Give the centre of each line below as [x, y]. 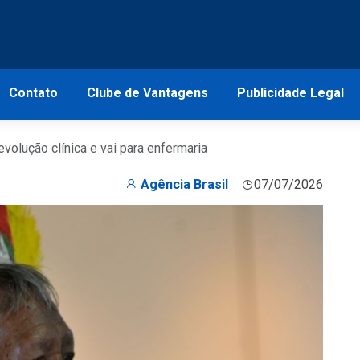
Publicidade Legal [290, 93]
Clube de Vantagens [147, 93]
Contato [33, 93]
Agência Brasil [184, 184]
